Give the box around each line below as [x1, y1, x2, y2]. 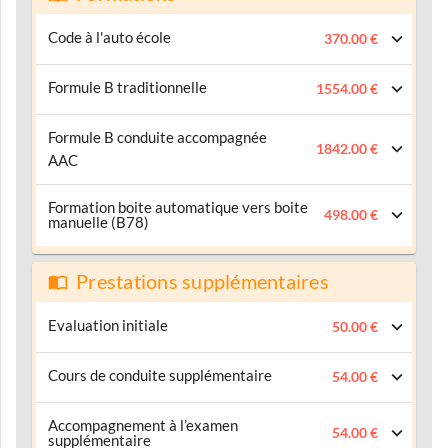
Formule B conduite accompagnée [48, 128, 267, 146]
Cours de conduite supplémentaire [48, 366, 272, 384]
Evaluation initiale [48, 316, 168, 334]
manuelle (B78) [48, 213, 149, 231]
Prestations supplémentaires [76, 270, 329, 293]
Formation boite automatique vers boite [48, 198, 308, 216]
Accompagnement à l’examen [48, 416, 238, 434]
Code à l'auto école [48, 28, 171, 46]
